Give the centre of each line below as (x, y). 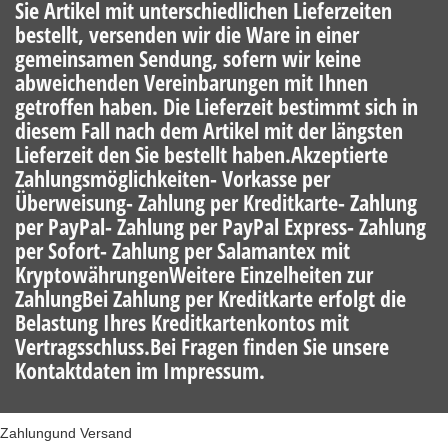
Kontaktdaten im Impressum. (140, 370)
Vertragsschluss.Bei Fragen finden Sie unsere (202, 346)
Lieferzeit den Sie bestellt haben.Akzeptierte (201, 154)
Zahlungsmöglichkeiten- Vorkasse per (172, 178)
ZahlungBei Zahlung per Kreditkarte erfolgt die (210, 298)
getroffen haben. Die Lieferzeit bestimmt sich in (216, 106)
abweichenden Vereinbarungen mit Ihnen (191, 82)
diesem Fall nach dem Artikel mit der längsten (209, 130)
